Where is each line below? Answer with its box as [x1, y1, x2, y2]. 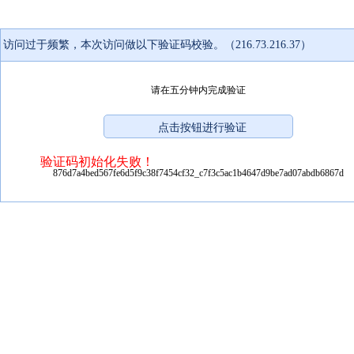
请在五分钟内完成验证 [151, 84, 246, 96]
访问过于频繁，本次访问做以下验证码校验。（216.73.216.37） [3, 38, 311, 51]
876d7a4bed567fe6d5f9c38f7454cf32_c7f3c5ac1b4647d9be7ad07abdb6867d [53, 167, 344, 179]
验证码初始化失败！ [40, 154, 154, 168]
